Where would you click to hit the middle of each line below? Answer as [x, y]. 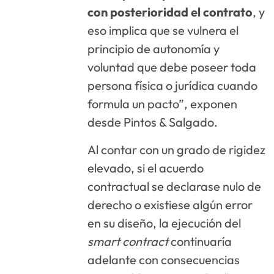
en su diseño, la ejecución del [165, 223]
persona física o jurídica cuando [173, 86]
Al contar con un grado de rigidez [177, 149]
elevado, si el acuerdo [146, 168]
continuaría [200, 241]
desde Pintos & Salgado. [153, 122]
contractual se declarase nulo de [175, 186]
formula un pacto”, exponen [163, 104]
